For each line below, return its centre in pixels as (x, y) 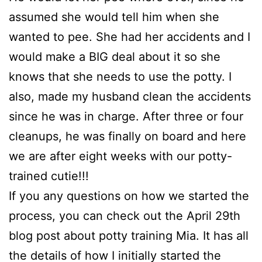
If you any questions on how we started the (129, 196)
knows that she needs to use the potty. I (120, 76)
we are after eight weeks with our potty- (120, 156)
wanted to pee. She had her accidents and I (130, 37)
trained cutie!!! (49, 176)
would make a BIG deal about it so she (115, 56)
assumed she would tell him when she (114, 17)
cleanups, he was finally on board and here (127, 136)
